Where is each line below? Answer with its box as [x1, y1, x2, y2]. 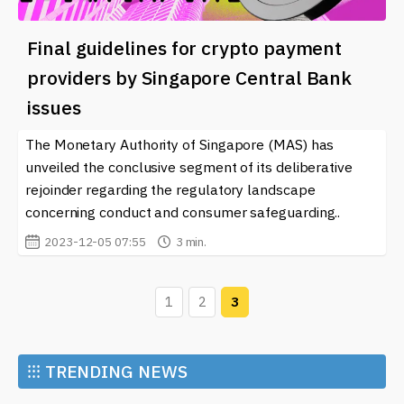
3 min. [175, 233, 207, 250]
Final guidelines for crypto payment [27, 34, 343, 60]
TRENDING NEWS [44, 359, 188, 382]
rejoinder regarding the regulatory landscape [25, 179, 316, 198]
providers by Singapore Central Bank [27, 64, 353, 90]
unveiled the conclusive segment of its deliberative [25, 157, 353, 176]
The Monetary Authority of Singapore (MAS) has [25, 134, 335, 153]
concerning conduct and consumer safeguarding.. [25, 202, 341, 221]
